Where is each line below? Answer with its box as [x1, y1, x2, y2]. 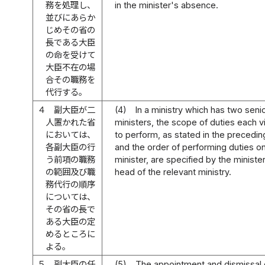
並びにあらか [46, 12, 96, 22]
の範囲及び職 [46, 166, 96, 177]
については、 [46, 191, 96, 202]
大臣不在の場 [46, 62, 96, 72]
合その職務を [46, 74, 96, 85]
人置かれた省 [46, 117, 96, 127]
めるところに [46, 228, 96, 239]
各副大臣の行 [46, 141, 96, 152]
